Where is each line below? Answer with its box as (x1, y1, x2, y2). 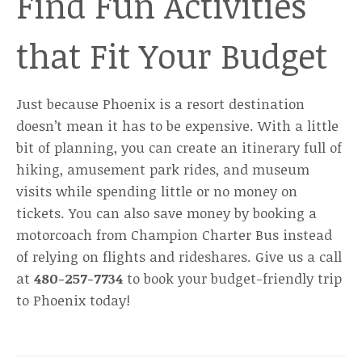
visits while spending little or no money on (16, 182, 297, 200)
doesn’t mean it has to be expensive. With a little (16, 116, 339, 135)
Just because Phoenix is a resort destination (16, 95, 305, 113)
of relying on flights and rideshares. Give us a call (16, 247, 342, 266)
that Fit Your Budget (16, 32, 327, 78)
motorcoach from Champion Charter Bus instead (16, 225, 332, 244)
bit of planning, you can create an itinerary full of (16, 138, 342, 157)
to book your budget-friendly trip (127, 269, 342, 288)
